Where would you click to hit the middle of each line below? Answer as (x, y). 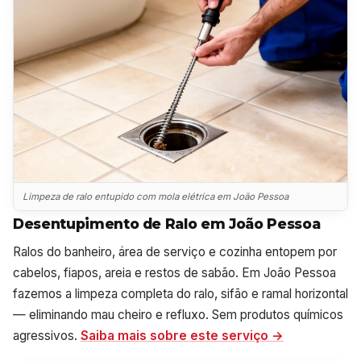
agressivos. (47, 336)
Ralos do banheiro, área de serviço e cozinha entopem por (175, 252)
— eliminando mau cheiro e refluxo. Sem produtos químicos (178, 315)
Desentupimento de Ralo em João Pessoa (167, 224)
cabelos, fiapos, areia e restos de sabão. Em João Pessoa (174, 273)
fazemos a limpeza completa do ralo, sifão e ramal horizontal (180, 294)
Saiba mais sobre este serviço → (182, 336)
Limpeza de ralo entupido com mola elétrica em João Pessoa (156, 196)
